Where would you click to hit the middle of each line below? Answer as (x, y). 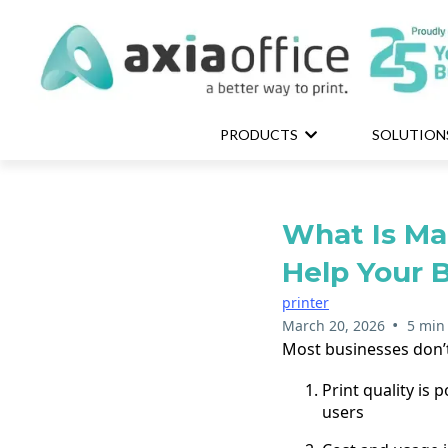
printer (305, 302)
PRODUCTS (260, 134)
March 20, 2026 (333, 325)
